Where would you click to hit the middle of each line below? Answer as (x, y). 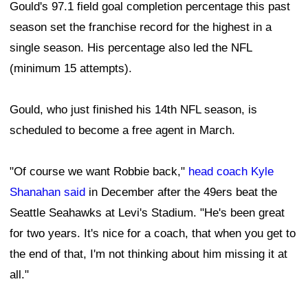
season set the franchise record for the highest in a (141, 27)
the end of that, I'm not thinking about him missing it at (148, 254)
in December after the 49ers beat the (181, 192)
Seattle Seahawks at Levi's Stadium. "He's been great (147, 212)
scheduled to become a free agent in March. (122, 130)
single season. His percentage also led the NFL (131, 47)
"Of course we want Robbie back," (99, 171)
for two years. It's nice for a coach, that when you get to (153, 233)
